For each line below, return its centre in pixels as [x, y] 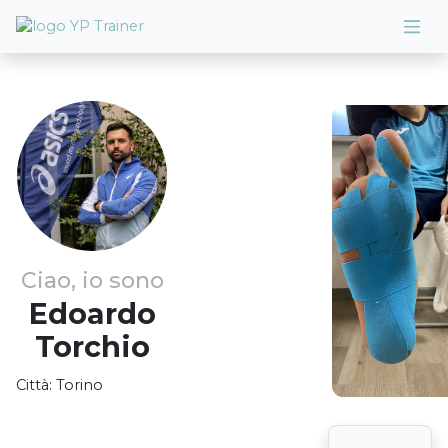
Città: [34, 385]
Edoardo [92, 313]
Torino [79, 385]
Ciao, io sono [92, 280]
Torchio [92, 346]
